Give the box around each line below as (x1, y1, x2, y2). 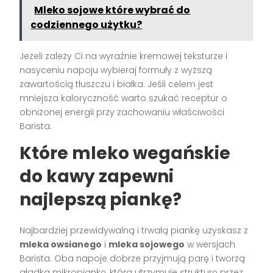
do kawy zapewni (19, 165, 174, 188)
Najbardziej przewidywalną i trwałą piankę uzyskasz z (19, 224, 249, 236)
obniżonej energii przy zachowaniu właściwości (19, 106, 225, 118)
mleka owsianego (19, 238, 102, 250)
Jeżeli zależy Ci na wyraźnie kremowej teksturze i (19, 50, 228, 62)
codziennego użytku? (30, 18, 143, 32)
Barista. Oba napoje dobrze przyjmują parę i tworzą (19, 252, 246, 264)
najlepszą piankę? (19, 188, 182, 211)
